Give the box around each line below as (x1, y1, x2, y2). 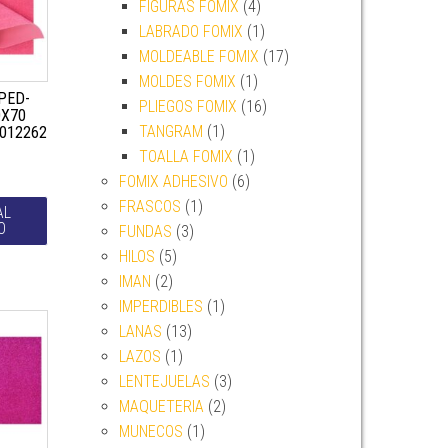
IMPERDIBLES (118, 297, 203, 316)
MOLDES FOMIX (138, 72, 236, 91)
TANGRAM (138, 122, 203, 141)
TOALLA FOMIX (138, 147, 233, 166)
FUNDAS (118, 222, 172, 241)
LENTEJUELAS (118, 372, 210, 391)
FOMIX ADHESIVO (118, 172, 228, 191)
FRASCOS (118, 197, 181, 216)
